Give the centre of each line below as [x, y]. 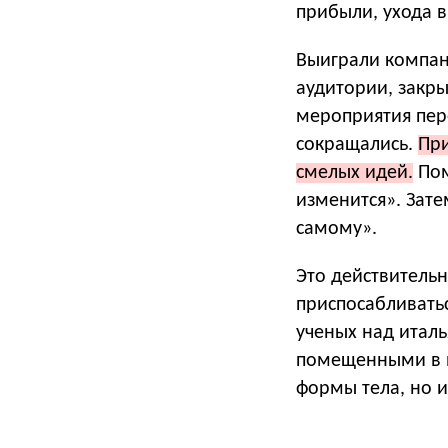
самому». [336, 228]
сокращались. [357, 144]
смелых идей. [354, 172]
